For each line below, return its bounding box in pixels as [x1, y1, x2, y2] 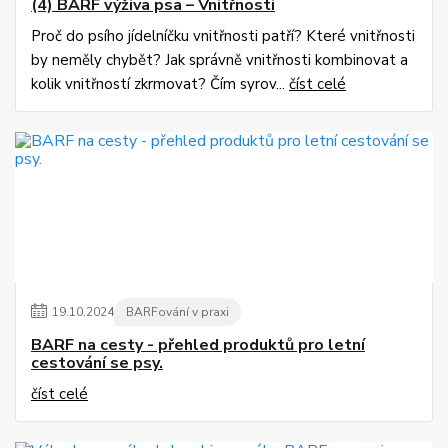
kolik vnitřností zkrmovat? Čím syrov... [31, 74, 289, 95]
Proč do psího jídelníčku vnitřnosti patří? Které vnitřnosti [31, 26, 415, 47]
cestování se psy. [31, 352, 163, 375]
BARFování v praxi [126, 304, 229, 321]
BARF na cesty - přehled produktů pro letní [31, 334, 365, 357]
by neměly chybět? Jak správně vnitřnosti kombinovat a [31, 50, 408, 71]
